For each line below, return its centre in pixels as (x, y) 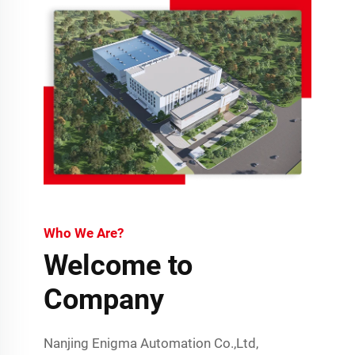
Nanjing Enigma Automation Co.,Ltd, (151, 343)
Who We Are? (84, 233)
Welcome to (118, 265)
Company (104, 299)
